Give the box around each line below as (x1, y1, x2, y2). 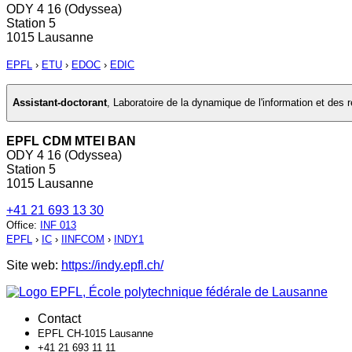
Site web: (6, 258, 61, 272)
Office (6, 218, 34, 231)
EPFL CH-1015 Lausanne (38, 327, 153, 339)
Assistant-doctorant (13, 97, 107, 109)
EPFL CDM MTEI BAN (6, 134, 136, 148)
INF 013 (40, 218, 76, 231)
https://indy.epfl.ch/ (61, 258, 163, 272)
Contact (38, 311, 81, 325)
